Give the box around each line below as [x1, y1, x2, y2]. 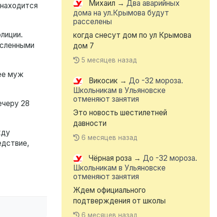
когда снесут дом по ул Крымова [73, 31, 191, 40]
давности [73, 119, 107, 128]
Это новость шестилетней [73, 108, 167, 118]
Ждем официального [73, 186, 146, 195]
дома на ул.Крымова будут [73, 8, 169, 18]
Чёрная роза [89, 154, 132, 163]
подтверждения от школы [73, 196, 166, 206]
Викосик [89, 76, 118, 86]
